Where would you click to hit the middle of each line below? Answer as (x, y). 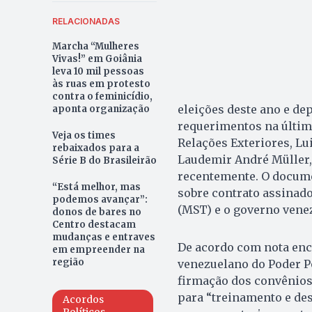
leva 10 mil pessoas (98, 71)
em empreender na (98, 249)
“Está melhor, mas (96, 187)
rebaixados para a (95, 148)
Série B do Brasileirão (104, 160)
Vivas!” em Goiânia (97, 58)
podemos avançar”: (100, 199)
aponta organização (101, 109)
